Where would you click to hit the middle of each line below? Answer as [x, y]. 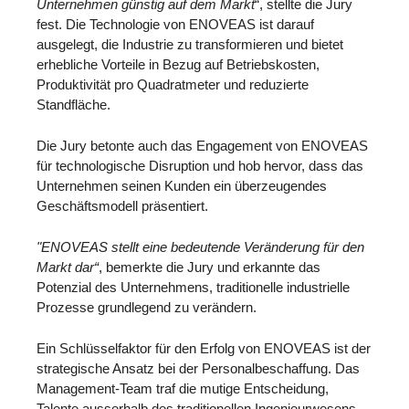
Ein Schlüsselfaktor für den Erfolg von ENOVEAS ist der [204, 348]
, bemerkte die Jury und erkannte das [210, 267]
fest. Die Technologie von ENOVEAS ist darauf [175, 25]
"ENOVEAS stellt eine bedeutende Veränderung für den [200, 246]
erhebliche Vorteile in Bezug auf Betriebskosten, [178, 65]
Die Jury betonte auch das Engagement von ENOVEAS [202, 145]
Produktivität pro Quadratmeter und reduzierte [173, 85]
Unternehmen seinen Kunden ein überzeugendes [182, 185]
